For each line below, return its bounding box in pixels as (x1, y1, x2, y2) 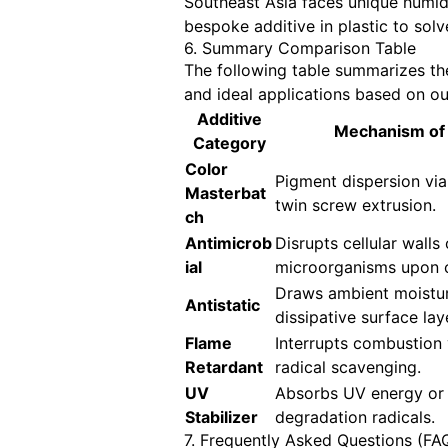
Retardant (185, 357, 264, 378)
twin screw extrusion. (275, 195, 437, 216)
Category (192, 133, 266, 154)
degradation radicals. (275, 407, 436, 428)
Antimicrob (185, 233, 273, 254)
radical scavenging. (275, 357, 422, 378)
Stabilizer (185, 407, 259, 428)
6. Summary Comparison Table (184, 38, 417, 59)
